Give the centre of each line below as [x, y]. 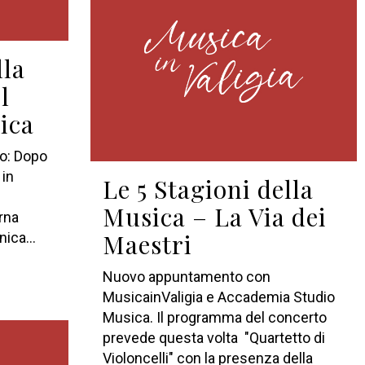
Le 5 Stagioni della [208, 189]
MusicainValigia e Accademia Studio [218, 297]
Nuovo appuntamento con [186, 277]
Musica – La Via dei [214, 217]
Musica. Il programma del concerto [214, 317]
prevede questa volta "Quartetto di [213, 338]
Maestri [147, 244]
